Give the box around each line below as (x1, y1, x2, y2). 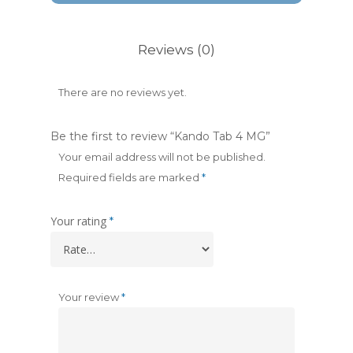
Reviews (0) (138, 42, 215, 58)
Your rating (50, 214, 110, 229)
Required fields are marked (58, 171, 202, 184)
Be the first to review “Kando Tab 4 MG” (50, 129, 270, 143)
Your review (58, 291, 121, 303)
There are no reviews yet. (58, 86, 187, 98)
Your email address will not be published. (58, 150, 266, 163)
